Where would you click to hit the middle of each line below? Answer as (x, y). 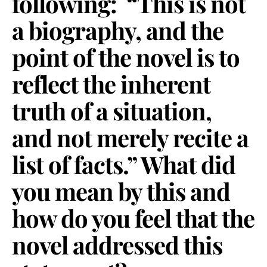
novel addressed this (117, 244)
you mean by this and (121, 191)
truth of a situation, (112, 110)
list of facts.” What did (124, 164)
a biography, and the (118, 30)
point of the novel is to (126, 57)
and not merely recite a (130, 137)
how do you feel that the (133, 218)
